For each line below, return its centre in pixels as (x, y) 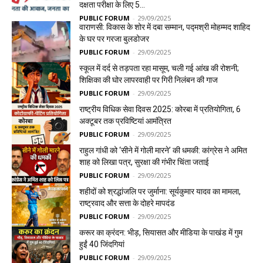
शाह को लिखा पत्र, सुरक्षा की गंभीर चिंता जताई (144, 162)
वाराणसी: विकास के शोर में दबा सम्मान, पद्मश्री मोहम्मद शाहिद (165, 27)
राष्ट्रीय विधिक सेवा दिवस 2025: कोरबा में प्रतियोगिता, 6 (160, 109)
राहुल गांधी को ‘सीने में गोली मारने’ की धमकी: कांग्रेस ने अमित (163, 150)
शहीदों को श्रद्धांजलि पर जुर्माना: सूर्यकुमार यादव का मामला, (160, 191)
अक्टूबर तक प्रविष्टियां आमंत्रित (125, 121)
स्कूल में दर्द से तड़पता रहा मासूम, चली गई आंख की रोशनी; (159, 68)
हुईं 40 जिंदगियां (102, 244)
